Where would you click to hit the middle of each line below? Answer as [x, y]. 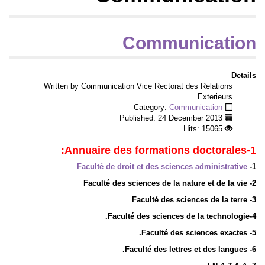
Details [244, 76]
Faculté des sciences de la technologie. [179, 216]
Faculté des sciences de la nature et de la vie [165, 183]
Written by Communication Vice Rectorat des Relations [138, 86]
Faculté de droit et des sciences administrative [162, 167]
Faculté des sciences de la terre [190, 200]
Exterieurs [215, 97]
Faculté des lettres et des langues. [186, 250]
